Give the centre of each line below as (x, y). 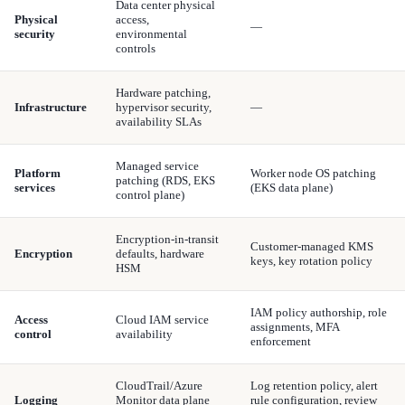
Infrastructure (51, 108)
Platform (38, 174)
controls (136, 49)
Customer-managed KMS (312, 247)
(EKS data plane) (292, 188)
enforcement (281, 342)
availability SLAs (159, 122)
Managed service (157, 166)
